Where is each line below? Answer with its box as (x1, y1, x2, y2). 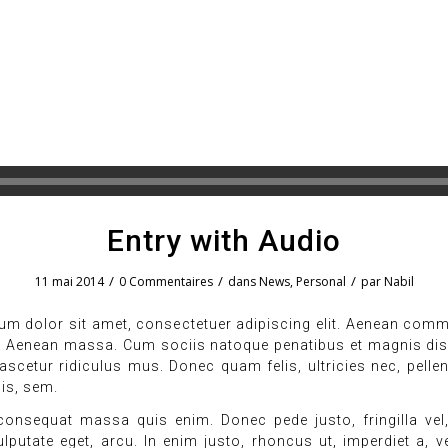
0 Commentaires (118, 273, 213, 290)
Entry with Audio (107, 223, 341, 258)
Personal (295, 273, 346, 290)
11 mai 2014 (34, 273, 104, 290)
